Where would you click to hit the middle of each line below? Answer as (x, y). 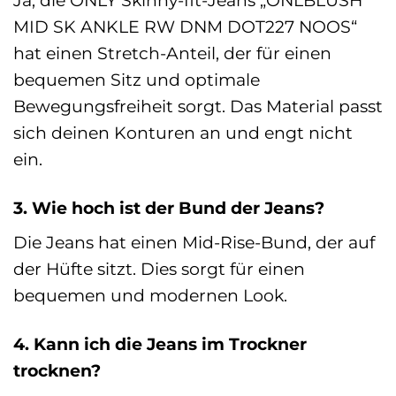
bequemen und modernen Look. (150, 296)
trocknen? (57, 371)
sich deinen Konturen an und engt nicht (183, 132)
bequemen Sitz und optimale (137, 79)
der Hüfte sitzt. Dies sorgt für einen (159, 269)
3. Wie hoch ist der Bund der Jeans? (169, 207)
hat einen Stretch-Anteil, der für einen (172, 53)
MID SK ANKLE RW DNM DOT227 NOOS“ (185, 26)
